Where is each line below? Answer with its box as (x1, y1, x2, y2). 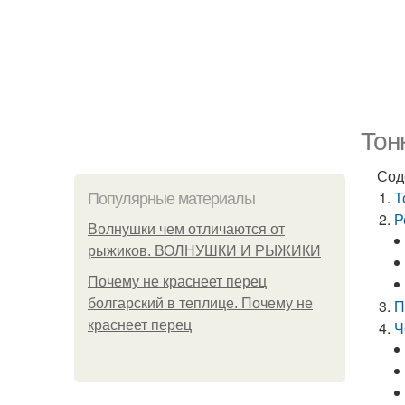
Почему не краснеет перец (88, 274, 267, 289)
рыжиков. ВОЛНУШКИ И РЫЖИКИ (88, 243, 321, 259)
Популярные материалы (88, 190, 255, 208)
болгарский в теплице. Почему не (88, 296, 313, 311)
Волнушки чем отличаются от (88, 221, 285, 237)
